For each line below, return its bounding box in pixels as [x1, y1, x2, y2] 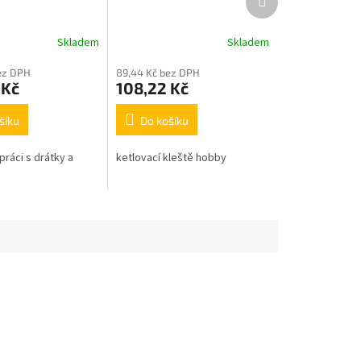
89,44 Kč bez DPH [116, 66, 201, 80]
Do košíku [140, 114, 189, 128]
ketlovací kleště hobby [116, 150, 227, 167]
